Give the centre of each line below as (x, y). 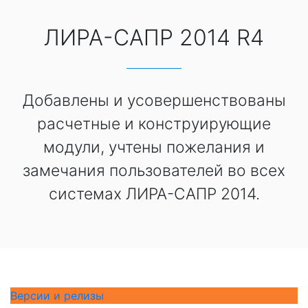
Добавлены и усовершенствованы (154, 101)
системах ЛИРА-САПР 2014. (154, 194)
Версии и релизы (57, 295)
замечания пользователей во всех (154, 171)
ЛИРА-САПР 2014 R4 (154, 38)
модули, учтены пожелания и (154, 147)
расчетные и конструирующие (154, 124)
